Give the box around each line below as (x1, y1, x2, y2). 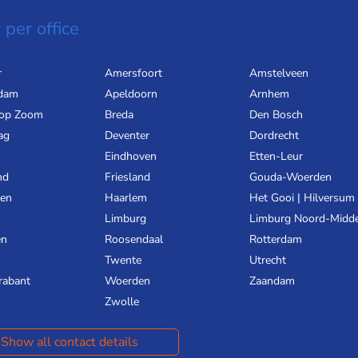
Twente (104, 253, 141, 268)
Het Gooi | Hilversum (249, 190, 355, 206)
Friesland (104, 169, 150, 185)
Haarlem (104, 190, 147, 206)
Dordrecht (249, 128, 299, 144)
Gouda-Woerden (249, 169, 332, 185)
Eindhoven (104, 149, 157, 165)
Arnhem (249, 86, 289, 102)
